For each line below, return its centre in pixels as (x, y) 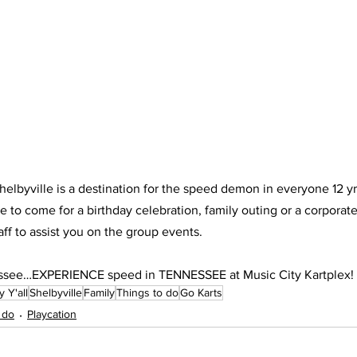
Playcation (52, 314)
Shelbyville (56, 292)
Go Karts (201, 292)
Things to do (147, 292)
